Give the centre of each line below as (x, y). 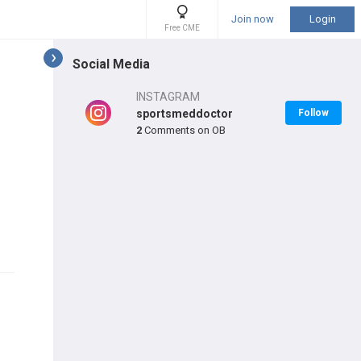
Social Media (111, 64)
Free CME (182, 28)
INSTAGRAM (168, 96)
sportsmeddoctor (185, 113)
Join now (253, 19)
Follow (313, 113)
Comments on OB (184, 130)
